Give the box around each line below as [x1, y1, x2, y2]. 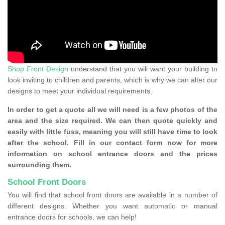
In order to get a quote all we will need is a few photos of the [8, 105, 217, 114]
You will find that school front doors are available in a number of [8, 191, 217, 199]
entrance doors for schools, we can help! [8, 213, 139, 221]
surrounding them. [8, 161, 71, 169]
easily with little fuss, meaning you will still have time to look [8, 128, 217, 136]
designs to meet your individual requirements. [8, 87, 154, 95]
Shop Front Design [8, 65, 68, 73]
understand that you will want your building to [68, 65, 217, 73]
